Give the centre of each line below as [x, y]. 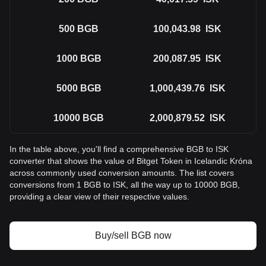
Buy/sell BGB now [133, 235]
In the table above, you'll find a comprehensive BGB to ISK [119, 149]
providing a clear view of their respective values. [99, 197]
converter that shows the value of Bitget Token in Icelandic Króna [131, 161]
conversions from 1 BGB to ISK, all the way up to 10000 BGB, [125, 185]
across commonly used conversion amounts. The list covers [122, 173]
